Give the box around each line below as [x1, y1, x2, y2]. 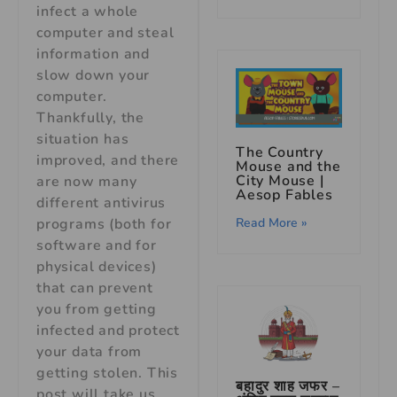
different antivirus [36, 193, 167, 214]
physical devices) [36, 257, 157, 277]
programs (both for [36, 214, 172, 235]
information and [36, 44, 151, 65]
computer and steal [36, 23, 175, 43]
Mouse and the [236, 157, 341, 176]
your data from [36, 342, 143, 362]
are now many [36, 172, 137, 192]
